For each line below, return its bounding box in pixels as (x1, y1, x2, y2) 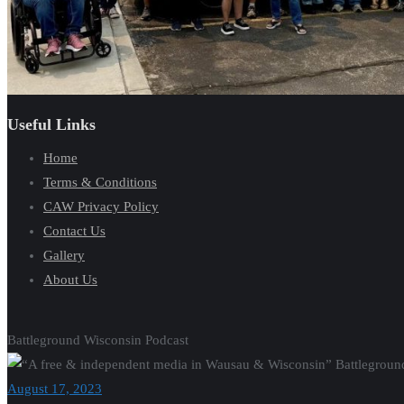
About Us (43, 271, 97, 287)
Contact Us (43, 223, 106, 238)
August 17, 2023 (7, 381, 102, 396)
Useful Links (7, 115, 96, 133)
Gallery (43, 247, 85, 262)
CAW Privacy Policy (43, 198, 159, 214)
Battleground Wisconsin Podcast (7, 333, 188, 347)
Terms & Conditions (43, 174, 157, 189)
